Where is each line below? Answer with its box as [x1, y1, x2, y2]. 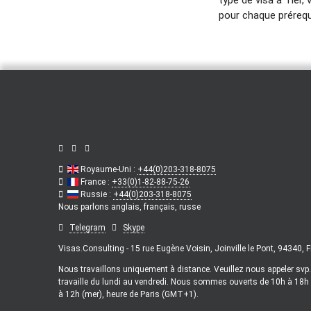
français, [144, 201, 179, 212]
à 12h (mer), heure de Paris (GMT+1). [58, 289, 199, 299]
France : [78, 176, 112, 187]
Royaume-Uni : [78, 164, 137, 174]
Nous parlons [58, 201, 111, 212]
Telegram [69, 222, 106, 233]
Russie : [78, 189, 113, 199]
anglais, [111, 201, 144, 212]
